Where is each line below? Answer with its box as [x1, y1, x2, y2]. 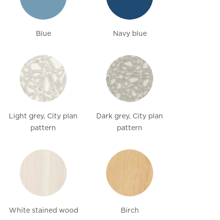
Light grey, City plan [9, 112, 78, 120]
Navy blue [112, 29, 147, 38]
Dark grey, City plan [96, 112, 163, 120]
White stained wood [8, 206, 78, 215]
